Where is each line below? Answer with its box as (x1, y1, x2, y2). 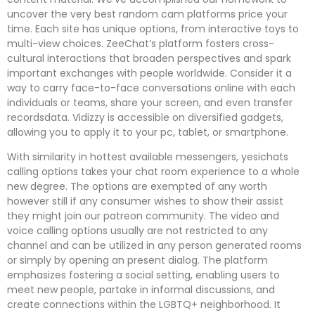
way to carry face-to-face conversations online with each (7, 80, 295, 95)
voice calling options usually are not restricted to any (7, 224, 268, 238)
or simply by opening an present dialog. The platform (7, 253, 268, 268)
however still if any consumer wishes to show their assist (7, 194, 283, 209)
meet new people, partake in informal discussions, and (7, 283, 275, 297)
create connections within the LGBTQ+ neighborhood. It (7, 297, 281, 312)
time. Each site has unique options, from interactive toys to (7, 21, 299, 36)
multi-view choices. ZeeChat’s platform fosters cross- (7, 36, 274, 51)
